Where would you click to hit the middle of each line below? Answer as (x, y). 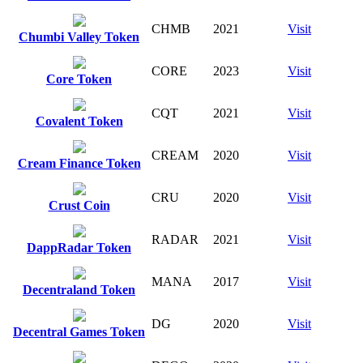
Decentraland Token (79, 289)
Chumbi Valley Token (79, 36)
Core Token (79, 79)
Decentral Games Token (79, 331)
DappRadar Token (79, 247)
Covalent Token (79, 121)
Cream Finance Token (79, 163)
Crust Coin (79, 205)
